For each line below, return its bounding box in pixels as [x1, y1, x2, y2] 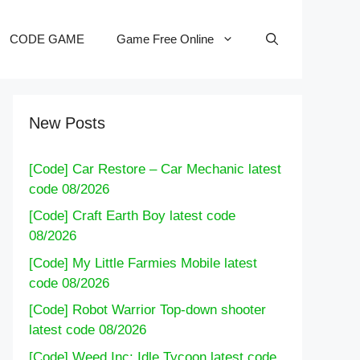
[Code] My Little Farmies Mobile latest [29, 255, 257, 271]
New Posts [29, 113, 105, 132]
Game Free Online [117, 31, 214, 46]
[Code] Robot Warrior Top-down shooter [29, 302, 266, 318]
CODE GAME [10, 31, 84, 46]
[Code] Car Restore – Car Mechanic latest [29, 161, 281, 177]
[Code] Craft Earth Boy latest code [29, 208, 235, 224]
